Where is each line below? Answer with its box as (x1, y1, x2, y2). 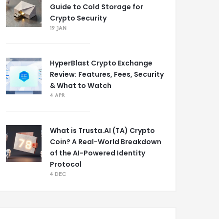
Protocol (50, 159, 82, 169)
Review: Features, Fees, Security (50, 69, 164, 79)
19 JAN (50, 25, 66, 31)
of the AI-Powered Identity (50, 148, 145, 158)
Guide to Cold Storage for (50, 2, 143, 12)
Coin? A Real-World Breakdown (50, 137, 161, 147)
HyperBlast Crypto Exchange (50, 58, 153, 68)
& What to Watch (50, 81, 111, 90)
